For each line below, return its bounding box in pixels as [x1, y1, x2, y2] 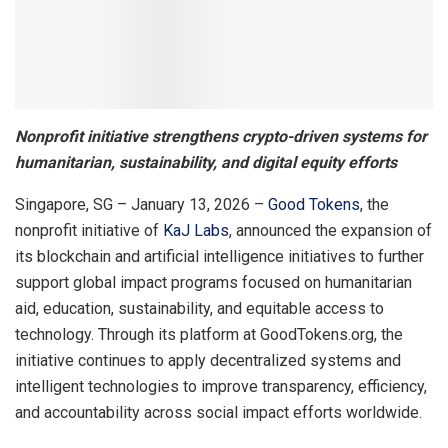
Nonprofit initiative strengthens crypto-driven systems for [15, 126, 427, 146]
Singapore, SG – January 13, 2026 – [15, 194, 268, 214]
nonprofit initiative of [15, 220, 163, 240]
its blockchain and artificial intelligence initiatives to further [15, 246, 424, 266]
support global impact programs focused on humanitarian [15, 272, 412, 292]
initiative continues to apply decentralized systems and [15, 350, 401, 370]
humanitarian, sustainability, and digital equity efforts [15, 152, 397, 172]
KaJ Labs [163, 220, 229, 240]
